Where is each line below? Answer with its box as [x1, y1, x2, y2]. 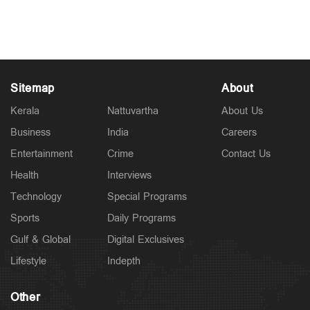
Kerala [10, 103, 39, 118]
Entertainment [10, 146, 73, 161]
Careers [221, 125, 257, 140]
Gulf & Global [10, 232, 71, 247]
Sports [10, 210, 39, 226]
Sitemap [10, 80, 55, 97]
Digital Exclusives [107, 232, 184, 247]
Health [10, 167, 39, 183]
